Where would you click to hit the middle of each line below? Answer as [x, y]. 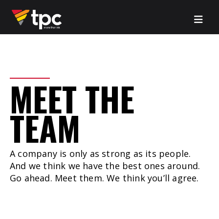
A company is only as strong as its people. [100, 153]
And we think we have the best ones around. [105, 166]
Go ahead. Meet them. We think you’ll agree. [104, 178]
